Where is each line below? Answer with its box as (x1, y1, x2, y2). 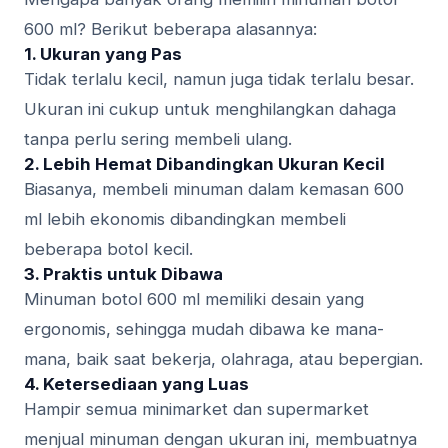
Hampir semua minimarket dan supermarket (24, 399, 369, 420)
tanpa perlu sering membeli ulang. (24, 129, 292, 150)
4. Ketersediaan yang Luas (24, 374, 249, 395)
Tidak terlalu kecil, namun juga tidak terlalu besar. (24, 69, 414, 90)
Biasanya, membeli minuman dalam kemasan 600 (24, 179, 404, 200)
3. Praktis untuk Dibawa (24, 264, 223, 285)
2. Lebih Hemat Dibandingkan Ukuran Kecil (24, 154, 385, 175)
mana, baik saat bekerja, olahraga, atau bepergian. (24, 349, 423, 370)
